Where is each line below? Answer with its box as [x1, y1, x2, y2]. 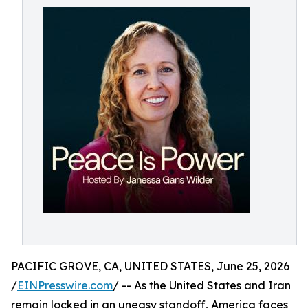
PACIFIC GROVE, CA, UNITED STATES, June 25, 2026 [11, 259, 289, 273]
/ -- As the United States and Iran [113, 278, 291, 292]
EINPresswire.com [17, 278, 113, 292]
